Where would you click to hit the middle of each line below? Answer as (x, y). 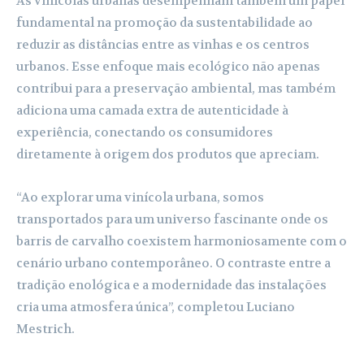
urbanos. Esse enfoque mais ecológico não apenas (168, 66)
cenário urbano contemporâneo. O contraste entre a (173, 263)
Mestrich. (45, 329)
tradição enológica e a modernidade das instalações (171, 285)
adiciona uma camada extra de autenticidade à (152, 110)
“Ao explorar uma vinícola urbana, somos (140, 197)
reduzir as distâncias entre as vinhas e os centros (163, 44)
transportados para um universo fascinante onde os (172, 219)
